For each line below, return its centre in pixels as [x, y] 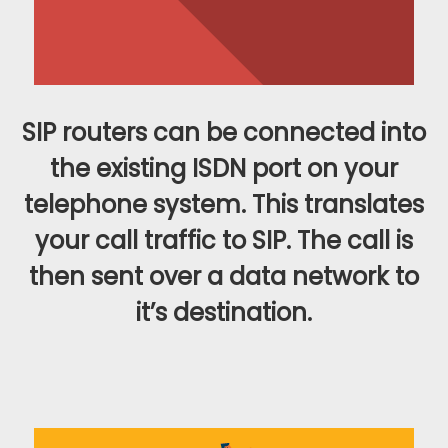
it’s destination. [224, 312]
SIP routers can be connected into [224, 132]
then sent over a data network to [224, 276]
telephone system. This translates [224, 204]
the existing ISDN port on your [224, 168]
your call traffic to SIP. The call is [224, 240]
